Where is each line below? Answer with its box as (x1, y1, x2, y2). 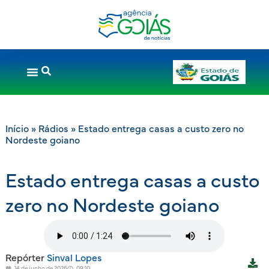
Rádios (38, 124, 68, 134)
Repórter (5, 253, 44, 264)
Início (5, 124, 29, 134)
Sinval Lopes (44, 253, 102, 264)
